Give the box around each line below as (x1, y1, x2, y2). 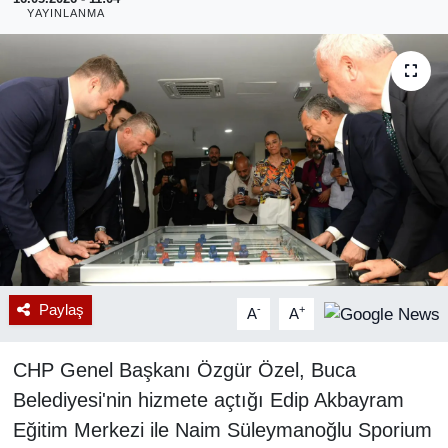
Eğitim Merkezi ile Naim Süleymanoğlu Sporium (12, 418, 432, 441)
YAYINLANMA (27, 6, 106, 19)
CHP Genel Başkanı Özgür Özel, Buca (12, 358, 356, 381)
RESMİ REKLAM (53, 26, 188, 45)
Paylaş (38, 301, 84, 318)
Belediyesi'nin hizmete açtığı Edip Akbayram (12, 388, 404, 411)
